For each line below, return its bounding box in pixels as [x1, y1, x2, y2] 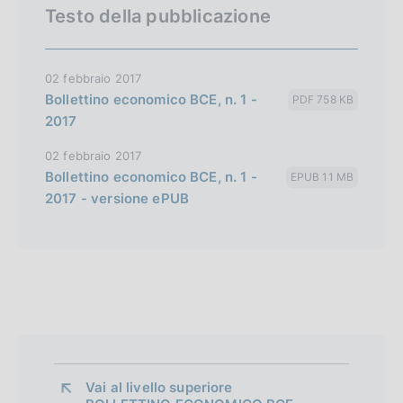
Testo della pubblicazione [45, 4, 271, 27]
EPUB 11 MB [290, 169, 354, 184]
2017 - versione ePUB [45, 189, 189, 207]
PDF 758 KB [291, 92, 354, 106]
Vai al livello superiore [85, 378, 237, 396]
